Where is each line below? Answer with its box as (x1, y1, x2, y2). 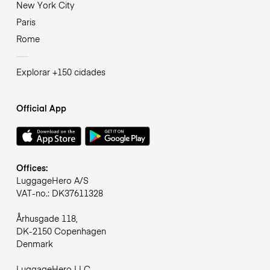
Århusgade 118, (16, 212, 78, 224)
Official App (16, 101, 66, 114)
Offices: (16, 161, 48, 174)
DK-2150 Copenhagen (16, 224, 106, 237)
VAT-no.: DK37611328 (16, 186, 103, 199)
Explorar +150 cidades (16, 65, 105, 78)
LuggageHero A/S (16, 174, 89, 186)
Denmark (16, 237, 53, 250)
